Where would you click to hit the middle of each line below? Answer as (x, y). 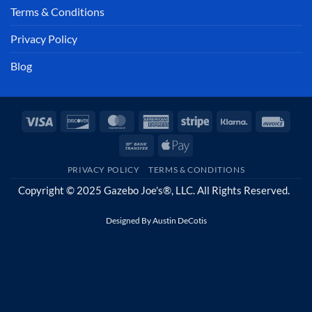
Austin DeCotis (179, 221)
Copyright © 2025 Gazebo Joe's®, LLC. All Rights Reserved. (156, 191)
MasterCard (158, 120)
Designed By (129, 221)
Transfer (169, 160)
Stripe (222, 120)
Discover (112, 120)
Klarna (263, 120)
